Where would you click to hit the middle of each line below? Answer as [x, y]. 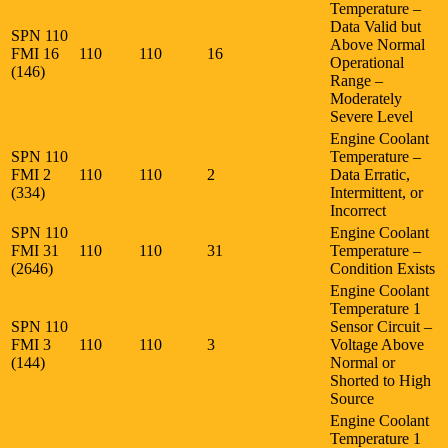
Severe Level [371, 116]
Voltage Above [377, 344]
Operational [367, 62]
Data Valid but [375, 26]
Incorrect [358, 210]
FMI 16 [37, 53]
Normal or [362, 362]
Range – [356, 80]
